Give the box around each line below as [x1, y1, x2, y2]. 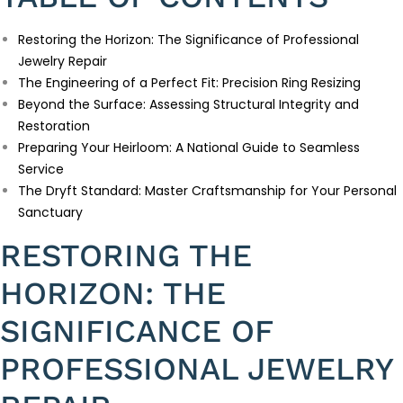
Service [18, 160, 64, 179]
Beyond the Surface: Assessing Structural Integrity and [18, 95, 359, 114]
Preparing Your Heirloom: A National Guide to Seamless [18, 139, 360, 157]
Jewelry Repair [18, 52, 107, 71]
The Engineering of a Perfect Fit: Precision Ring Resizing [18, 74, 361, 93]
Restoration [18, 117, 90, 136]
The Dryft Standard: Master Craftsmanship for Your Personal [18, 182, 397, 201]
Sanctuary [18, 203, 83, 222]
